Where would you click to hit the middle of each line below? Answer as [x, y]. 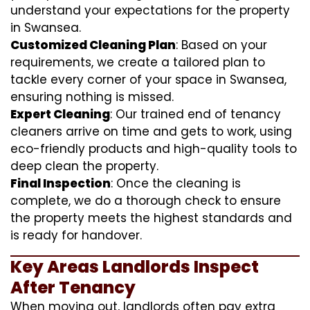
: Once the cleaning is [176, 183]
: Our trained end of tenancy [195, 114]
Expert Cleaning [60, 114]
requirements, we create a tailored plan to [138, 62]
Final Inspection [61, 183]
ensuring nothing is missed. [92, 97]
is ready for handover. [76, 235]
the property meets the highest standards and [151, 218]
